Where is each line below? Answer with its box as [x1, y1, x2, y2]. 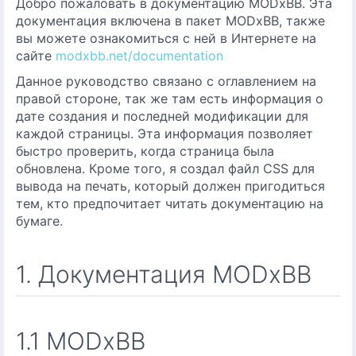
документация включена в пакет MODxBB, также [16, 13, 325, 29]
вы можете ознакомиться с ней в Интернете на [16, 30, 316, 46]
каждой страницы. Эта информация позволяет [16, 126, 313, 141]
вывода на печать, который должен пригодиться [16, 178, 325, 194]
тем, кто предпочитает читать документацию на [16, 195, 323, 211]
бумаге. [16, 213, 63, 229]
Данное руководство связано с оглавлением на [16, 73, 316, 89]
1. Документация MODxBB [16, 260, 311, 288]
